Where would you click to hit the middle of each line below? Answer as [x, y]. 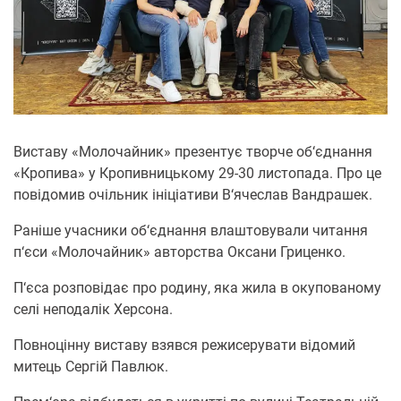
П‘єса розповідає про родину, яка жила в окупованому [197, 288]
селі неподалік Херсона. [93, 310]
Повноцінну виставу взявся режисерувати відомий [184, 346]
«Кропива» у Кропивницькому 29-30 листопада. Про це [197, 174]
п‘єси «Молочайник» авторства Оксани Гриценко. [179, 252]
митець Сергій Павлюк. [93, 367]
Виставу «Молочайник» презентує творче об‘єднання [193, 152]
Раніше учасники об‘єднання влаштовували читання [191, 231]
